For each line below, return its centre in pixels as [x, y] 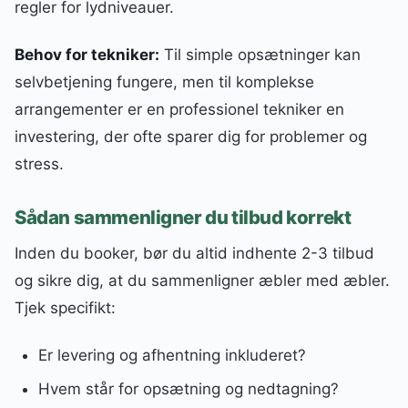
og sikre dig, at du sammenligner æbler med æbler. [202, 280]
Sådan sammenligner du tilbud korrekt [183, 217]
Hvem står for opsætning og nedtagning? [188, 388]
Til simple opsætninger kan [260, 55]
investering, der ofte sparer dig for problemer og [191, 137]
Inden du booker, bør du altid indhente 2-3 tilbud [194, 253]
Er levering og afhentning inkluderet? [172, 355]
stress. [39, 164]
